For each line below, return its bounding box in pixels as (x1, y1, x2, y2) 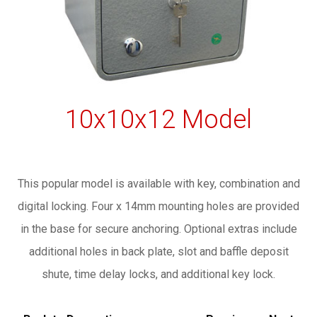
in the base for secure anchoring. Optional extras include (20, 222, 297, 236)
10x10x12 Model (65, 105, 252, 134)
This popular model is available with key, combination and (17, 177, 300, 190)
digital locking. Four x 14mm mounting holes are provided (18, 200, 299, 213)
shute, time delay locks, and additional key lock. (42, 267, 275, 281)
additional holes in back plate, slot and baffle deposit (28, 245, 289, 258)
